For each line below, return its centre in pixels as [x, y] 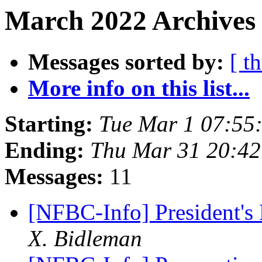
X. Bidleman [85, 239]
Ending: [44, 150]
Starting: [49, 124]
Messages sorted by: [126, 62]
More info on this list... [139, 88]
